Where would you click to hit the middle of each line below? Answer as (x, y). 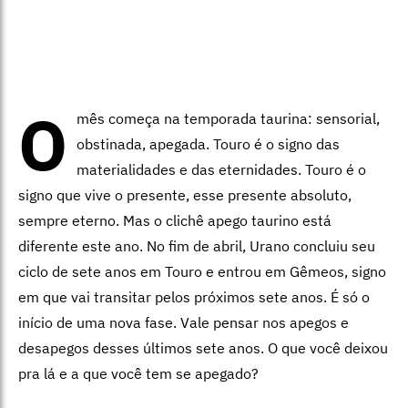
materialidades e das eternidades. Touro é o (221, 169)
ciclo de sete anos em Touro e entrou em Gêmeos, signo (202, 271)
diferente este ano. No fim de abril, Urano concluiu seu (197, 245)
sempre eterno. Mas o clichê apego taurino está (175, 220)
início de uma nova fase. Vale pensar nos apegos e (184, 322)
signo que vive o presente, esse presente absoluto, (185, 194)
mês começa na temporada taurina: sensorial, (228, 118)
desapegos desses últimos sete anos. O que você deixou (203, 347)
